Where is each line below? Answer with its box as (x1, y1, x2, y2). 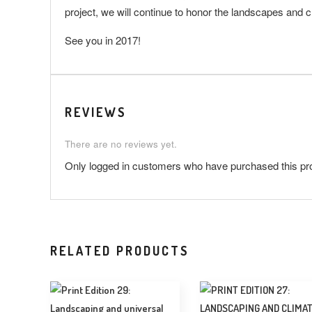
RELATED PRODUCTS (50, 243, 189, 259)
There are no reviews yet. (65, 137, 177, 151)
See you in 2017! (65, 33, 141, 48)
